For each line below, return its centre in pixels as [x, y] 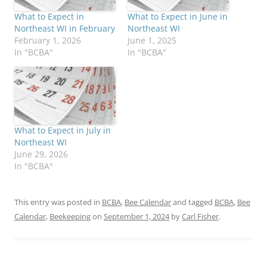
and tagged [193, 202]
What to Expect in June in [178, 16]
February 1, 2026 [48, 40]
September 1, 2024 [136, 217]
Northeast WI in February [65, 28]
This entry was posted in [58, 202]
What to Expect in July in [63, 131]
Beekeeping [70, 217]
